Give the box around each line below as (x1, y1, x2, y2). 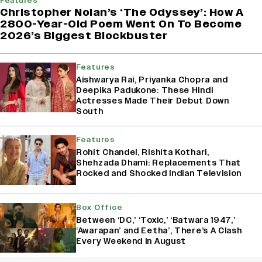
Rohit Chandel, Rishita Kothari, (76, 146, 209, 158)
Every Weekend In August (76, 235, 187, 247)
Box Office (76, 202, 123, 213)
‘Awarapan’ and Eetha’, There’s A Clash (76, 225, 242, 236)
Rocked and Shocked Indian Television (76, 167, 242, 179)
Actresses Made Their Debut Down (76, 95, 229, 106)
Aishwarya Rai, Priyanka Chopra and (76, 74, 228, 85)
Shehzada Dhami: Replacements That (76, 157, 242, 168)
